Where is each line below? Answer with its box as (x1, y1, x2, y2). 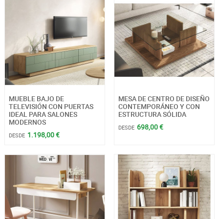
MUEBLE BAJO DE (8, 94, 64, 104)
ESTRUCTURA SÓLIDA (118, 109, 186, 119)
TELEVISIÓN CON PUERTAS (8, 102, 93, 111)
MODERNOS (8, 117, 46, 127)
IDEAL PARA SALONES (8, 109, 77, 119)
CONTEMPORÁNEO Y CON (118, 102, 200, 111)
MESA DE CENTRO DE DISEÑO (118, 94, 210, 104)
